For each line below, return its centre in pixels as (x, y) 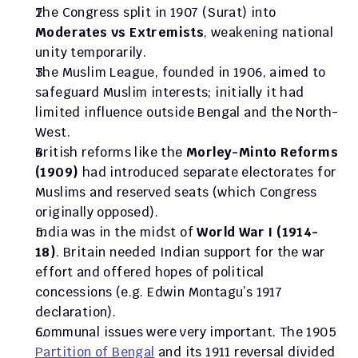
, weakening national (269, 32)
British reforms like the (111, 152)
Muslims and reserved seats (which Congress (176, 192)
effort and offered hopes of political (150, 272)
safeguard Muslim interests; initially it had (170, 92)
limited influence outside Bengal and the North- (187, 112)
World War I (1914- (258, 232)
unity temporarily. (91, 52)
